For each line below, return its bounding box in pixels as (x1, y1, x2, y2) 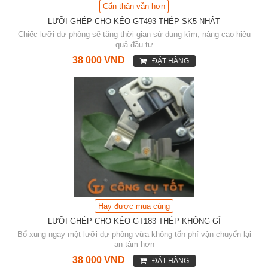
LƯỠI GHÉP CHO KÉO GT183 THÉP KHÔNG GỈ (47, 216, 221, 226)
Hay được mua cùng (98, 201, 170, 211)
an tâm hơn (114, 239, 154, 249)
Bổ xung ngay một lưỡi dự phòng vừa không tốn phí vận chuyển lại (17, 229, 251, 239)
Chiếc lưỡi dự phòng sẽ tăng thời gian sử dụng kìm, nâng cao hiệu (17, 29, 251, 39)
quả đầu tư (115, 39, 153, 49)
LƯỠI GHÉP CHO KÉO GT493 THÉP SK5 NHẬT (48, 16, 220, 26)
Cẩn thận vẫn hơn (103, 1, 165, 11)
